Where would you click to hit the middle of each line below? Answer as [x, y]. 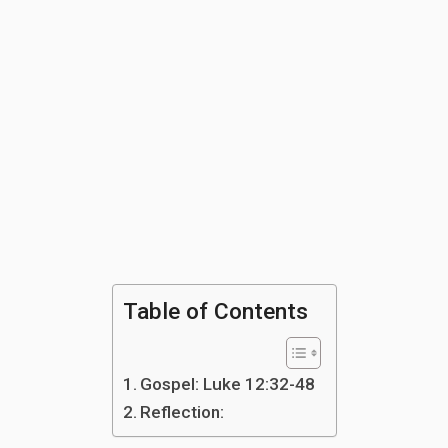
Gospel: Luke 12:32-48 [227, 384]
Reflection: [181, 412]
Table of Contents [215, 311]
